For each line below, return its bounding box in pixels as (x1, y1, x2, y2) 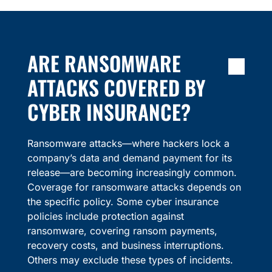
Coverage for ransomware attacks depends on (27, 181, 241, 194)
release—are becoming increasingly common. (27, 166, 237, 179)
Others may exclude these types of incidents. (27, 254, 233, 267)
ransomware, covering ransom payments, (27, 225, 217, 237)
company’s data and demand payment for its (27, 152, 232, 165)
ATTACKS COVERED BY (27, 72, 205, 103)
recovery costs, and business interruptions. (27, 239, 224, 252)
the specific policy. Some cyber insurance (27, 195, 219, 208)
